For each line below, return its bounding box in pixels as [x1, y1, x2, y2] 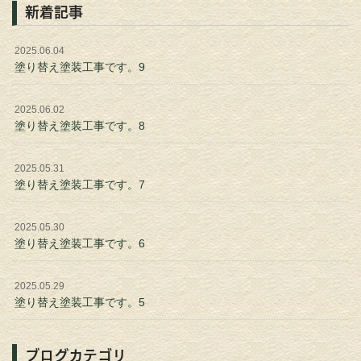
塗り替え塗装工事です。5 [15, 296, 145, 309]
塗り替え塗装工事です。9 [15, 60, 145, 74]
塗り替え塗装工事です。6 [15, 237, 145, 251]
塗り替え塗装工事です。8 [15, 119, 145, 133]
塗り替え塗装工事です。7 [15, 178, 145, 192]
